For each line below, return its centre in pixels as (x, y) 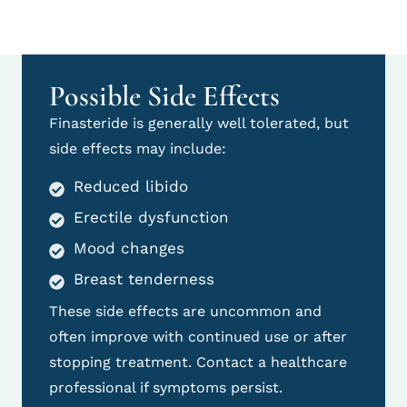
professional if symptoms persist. (166, 387)
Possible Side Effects (164, 96)
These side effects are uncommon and (185, 311)
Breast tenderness (144, 278)
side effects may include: (138, 149)
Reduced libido (131, 186)
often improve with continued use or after (198, 336)
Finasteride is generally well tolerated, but (199, 124)
